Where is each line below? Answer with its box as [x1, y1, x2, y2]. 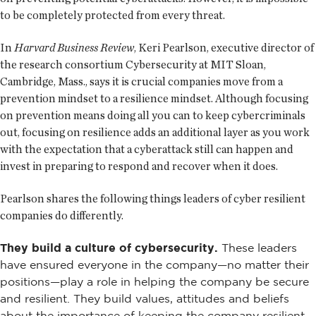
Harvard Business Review [14, 41, 134, 55]
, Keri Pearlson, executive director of [134, 41, 314, 55]
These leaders [218, 241, 297, 255]
